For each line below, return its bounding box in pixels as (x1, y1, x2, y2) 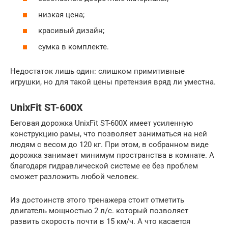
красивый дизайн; (38, 26, 104, 35)
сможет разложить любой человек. (10, 172, 139, 181)
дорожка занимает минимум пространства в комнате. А (10, 150, 214, 160)
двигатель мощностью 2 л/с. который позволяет (10, 206, 188, 215)
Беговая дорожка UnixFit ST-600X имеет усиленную (10, 118, 193, 128)
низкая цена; (38, 10, 84, 19)
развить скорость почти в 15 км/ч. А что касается (10, 216, 190, 226)
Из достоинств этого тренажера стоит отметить (10, 195, 184, 205)
